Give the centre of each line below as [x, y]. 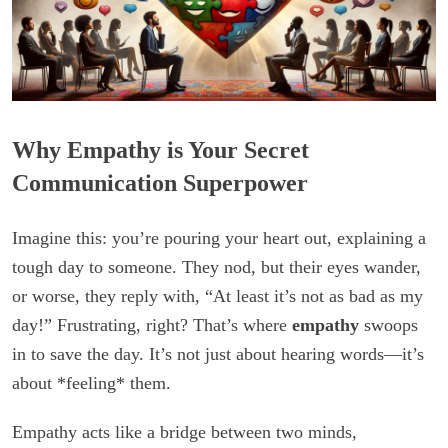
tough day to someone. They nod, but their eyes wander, [216, 266]
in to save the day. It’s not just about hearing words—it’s [218, 353]
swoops [388, 324]
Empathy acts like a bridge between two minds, [184, 431]
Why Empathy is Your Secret [160, 149]
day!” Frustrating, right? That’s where [152, 324]
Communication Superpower [160, 182]
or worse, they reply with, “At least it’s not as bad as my [217, 295]
